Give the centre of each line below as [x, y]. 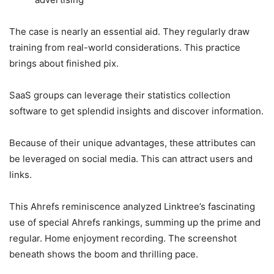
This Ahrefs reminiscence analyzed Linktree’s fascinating [132, 206]
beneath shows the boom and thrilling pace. [104, 254]
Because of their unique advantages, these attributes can [132, 143]
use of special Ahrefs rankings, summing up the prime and [135, 222]
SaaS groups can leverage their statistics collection [120, 95]
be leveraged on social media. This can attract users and [131, 158]
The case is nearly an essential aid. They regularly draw [129, 31]
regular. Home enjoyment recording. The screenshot [123, 238]
